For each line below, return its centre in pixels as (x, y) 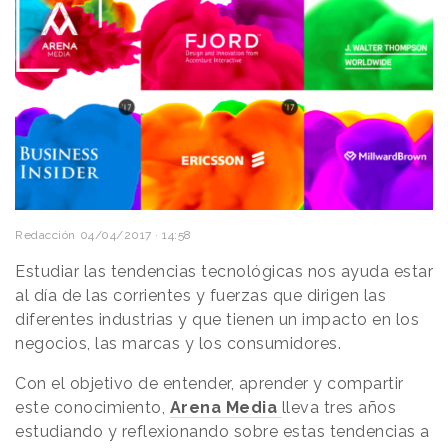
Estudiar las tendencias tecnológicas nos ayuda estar (224, 272)
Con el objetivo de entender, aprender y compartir (209, 384)
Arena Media (223, 408)
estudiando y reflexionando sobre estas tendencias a (222, 432)
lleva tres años (338, 408)
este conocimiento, (92, 408)
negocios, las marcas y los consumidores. (178, 344)
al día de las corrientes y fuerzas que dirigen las (200, 296)
